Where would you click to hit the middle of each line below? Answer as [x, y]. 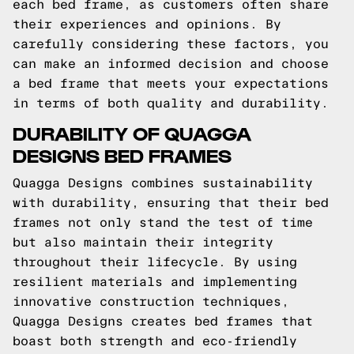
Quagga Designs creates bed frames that [163, 321]
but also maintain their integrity [143, 242]
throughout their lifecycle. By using [155, 262]
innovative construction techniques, [151, 301]
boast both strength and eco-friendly [155, 341]
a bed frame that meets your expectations [171, 83]
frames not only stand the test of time [163, 222]
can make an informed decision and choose [171, 64]
